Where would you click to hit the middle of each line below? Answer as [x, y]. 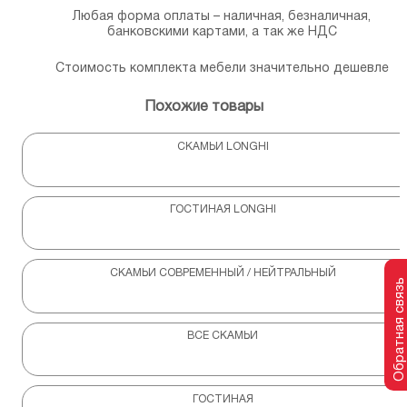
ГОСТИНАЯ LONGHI [223, 210]
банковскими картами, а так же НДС [222, 33]
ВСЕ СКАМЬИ [223, 336]
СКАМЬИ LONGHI [223, 146]
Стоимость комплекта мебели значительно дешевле [222, 69]
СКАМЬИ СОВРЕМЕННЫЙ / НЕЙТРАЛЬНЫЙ [223, 273]
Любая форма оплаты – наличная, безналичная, [222, 17]
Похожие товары [203, 108]
